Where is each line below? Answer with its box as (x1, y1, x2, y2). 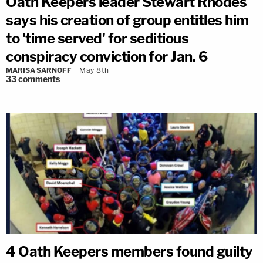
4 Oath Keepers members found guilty (6, 243, 253, 260)
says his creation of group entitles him (6, 12, 249, 29)
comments (18, 74, 60, 85)
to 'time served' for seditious (6, 30, 188, 48)
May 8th (79, 66, 109, 75)
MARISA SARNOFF (6, 66, 72, 75)
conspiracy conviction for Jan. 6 (6, 48, 207, 66)
